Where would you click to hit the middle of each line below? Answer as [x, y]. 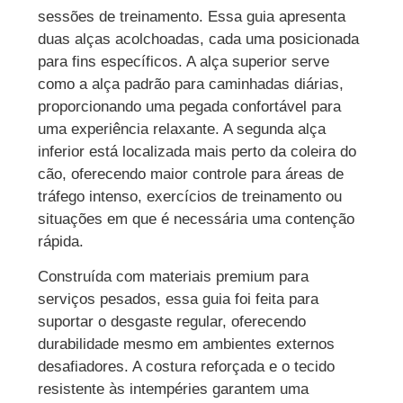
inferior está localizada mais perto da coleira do [197, 151]
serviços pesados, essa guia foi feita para [179, 299]
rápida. [61, 241]
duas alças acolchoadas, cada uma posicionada [199, 39]
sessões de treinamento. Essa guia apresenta [192, 16]
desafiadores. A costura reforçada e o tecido [187, 366]
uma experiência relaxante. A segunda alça [182, 129]
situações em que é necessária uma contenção [197, 219]
